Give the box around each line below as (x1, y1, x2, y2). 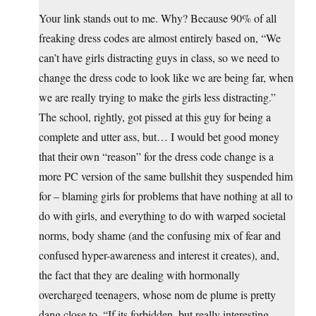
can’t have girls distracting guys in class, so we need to (39, 49, 279, 65)
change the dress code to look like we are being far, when (39, 69, 293, 85)
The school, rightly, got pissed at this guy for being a (39, 109, 271, 124)
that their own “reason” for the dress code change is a (39, 148, 274, 164)
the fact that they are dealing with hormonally (39, 267, 240, 282)
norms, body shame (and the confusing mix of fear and (39, 227, 281, 243)
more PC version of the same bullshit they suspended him (39, 168, 293, 183)
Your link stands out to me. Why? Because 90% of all (39, 10, 276, 25)
